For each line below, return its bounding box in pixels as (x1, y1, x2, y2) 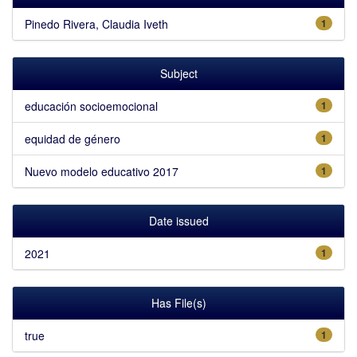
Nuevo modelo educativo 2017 (25, 163, 178, 179)
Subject (159, 65, 198, 81)
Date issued (148, 212, 209, 229)
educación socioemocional (25, 97, 158, 114)
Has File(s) (151, 294, 206, 311)
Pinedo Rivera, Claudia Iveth (25, 15, 168, 32)
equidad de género (25, 130, 120, 147)
